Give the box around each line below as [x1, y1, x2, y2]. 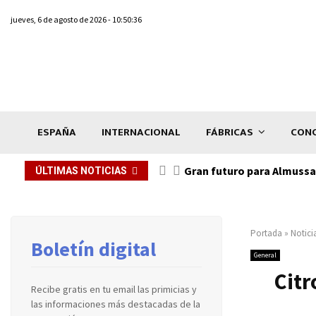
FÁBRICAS [206, 123, 253, 141]
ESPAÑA [37, 123, 76, 141]
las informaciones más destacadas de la [31, 297, 200, 310]
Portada [250, 226, 282, 239]
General [254, 250, 276, 260]
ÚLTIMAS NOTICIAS [35, 164, 127, 176]
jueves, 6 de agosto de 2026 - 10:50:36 [11, 14, 142, 25]
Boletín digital [31, 236, 156, 262]
